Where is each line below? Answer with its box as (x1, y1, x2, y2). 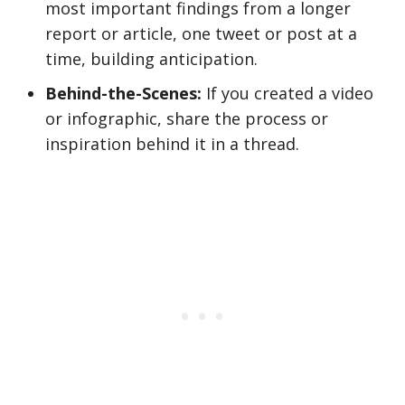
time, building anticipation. (45, 48, 258, 70)
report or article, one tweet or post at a (45, 23, 357, 44)
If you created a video (202, 82, 373, 104)
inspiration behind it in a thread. (45, 133, 299, 155)
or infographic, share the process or (45, 108, 328, 129)
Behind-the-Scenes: (45, 82, 202, 104)
